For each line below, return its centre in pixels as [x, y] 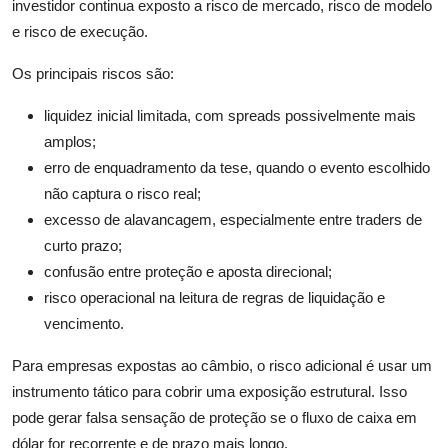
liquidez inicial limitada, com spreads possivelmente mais [230, 116]
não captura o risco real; [122, 194]
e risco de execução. [80, 32]
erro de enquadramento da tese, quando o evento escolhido [237, 168]
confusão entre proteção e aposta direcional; [188, 272]
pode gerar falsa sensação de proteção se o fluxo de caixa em [214, 418]
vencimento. [84, 324]
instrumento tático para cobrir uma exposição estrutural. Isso [209, 392]
